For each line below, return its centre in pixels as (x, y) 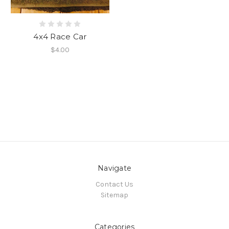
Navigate (114, 168)
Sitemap (114, 195)
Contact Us (114, 185)
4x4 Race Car (60, 36)
